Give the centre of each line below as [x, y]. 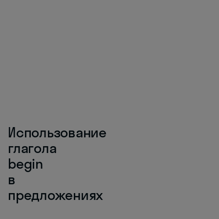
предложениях [55, 195]
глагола [32, 148]
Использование [57, 132]
